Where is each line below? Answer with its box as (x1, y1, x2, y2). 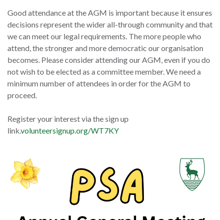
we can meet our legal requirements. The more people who (7, 31, 201, 41)
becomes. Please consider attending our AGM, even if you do (7, 55, 210, 65)
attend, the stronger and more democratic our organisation (7, 43, 203, 53)
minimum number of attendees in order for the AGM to (7, 79, 191, 88)
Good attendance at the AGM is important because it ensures (7, 8, 212, 18)
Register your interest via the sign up (7, 114, 129, 124)
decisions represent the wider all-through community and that (7, 20, 213, 29)
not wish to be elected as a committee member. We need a (7, 67, 201, 77)
